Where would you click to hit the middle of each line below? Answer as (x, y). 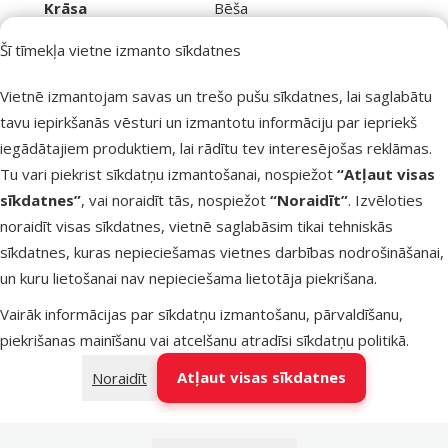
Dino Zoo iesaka (84, 214)
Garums (65, 33)
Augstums (65, 59)
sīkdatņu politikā (351, 339)
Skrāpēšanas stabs (142, 431)
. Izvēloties (385, 199)
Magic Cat (214, 85)
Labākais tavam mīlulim (108, 183)
